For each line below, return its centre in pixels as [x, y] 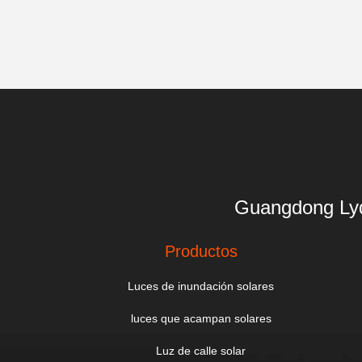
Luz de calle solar [201, 351]
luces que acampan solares [201, 318]
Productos [201, 251]
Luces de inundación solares [201, 286]
